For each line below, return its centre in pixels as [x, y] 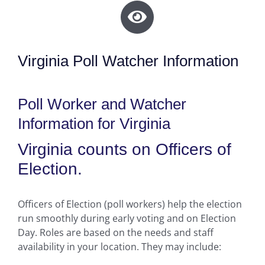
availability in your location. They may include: [119, 246]
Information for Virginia [94, 123]
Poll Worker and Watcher [102, 104]
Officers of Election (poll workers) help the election [130, 204]
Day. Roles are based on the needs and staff [115, 232]
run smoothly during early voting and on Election [127, 218]
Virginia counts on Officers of [124, 149]
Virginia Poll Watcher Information [128, 61]
